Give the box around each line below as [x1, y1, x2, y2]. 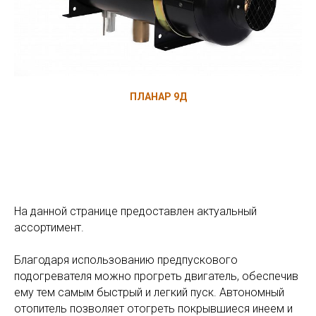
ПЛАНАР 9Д [129, 90, 187, 102]
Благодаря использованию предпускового [14, 253, 238, 267]
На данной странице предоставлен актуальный [14, 205, 257, 219]
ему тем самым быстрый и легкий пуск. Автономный [14, 286, 284, 300]
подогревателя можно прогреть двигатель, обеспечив [14, 269, 298, 284]
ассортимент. [14, 221, 84, 235]
